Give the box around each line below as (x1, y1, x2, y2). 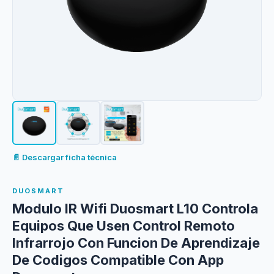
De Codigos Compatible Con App (12, 252, 224, 268)
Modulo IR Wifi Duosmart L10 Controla (12, 201, 258, 217)
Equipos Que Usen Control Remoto (12, 218, 235, 234)
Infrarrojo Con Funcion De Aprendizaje (12, 235, 260, 251)
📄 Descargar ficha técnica (12, 152, 117, 162)
